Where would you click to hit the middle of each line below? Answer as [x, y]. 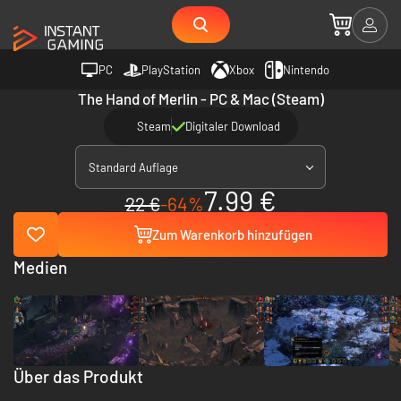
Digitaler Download [232, 126]
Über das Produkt [78, 376]
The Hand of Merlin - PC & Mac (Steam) [200, 98]
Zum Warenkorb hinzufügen [232, 235]
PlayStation [171, 69]
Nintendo [306, 69]
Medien [40, 267]
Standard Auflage [133, 167]
